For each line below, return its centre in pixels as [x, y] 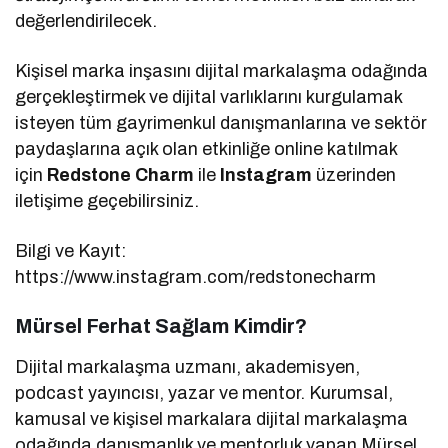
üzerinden [356, 174]
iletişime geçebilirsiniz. [107, 200]
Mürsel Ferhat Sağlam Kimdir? [161, 325]
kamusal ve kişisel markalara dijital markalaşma [212, 418]
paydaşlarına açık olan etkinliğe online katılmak [206, 148]
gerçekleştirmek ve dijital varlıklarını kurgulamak [209, 96]
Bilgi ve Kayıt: [71, 250]
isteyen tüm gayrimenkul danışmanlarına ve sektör [221, 122]
